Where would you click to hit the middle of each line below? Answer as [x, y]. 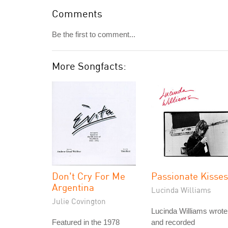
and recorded [173, 222]
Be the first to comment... [94, 34]
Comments [77, 13]
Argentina [73, 187]
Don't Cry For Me [89, 176]
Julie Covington [79, 201]
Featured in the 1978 [86, 222]
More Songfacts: [89, 66]
